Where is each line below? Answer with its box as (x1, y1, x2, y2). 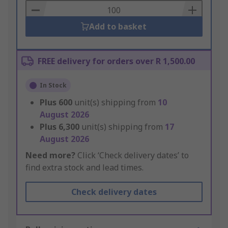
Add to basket (89, 21, 147, 33)
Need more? (25, 150, 75, 161)
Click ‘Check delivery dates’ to (75, 150, 189, 161)
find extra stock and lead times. (25, 162, 144, 174)
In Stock (40, 81, 67, 90)
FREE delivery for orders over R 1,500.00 (38, 55, 195, 67)
